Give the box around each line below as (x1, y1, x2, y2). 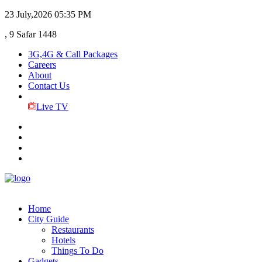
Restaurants (51, 225, 94, 235)
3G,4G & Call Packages (28, 49, 118, 59)
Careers (28, 60, 56, 70)
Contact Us (28, 81, 70, 91)
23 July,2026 (5, 9, 52, 19)
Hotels (51, 235, 75, 245)
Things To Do (51, 246, 104, 256)
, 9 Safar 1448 (5, 29, 57, 39)
